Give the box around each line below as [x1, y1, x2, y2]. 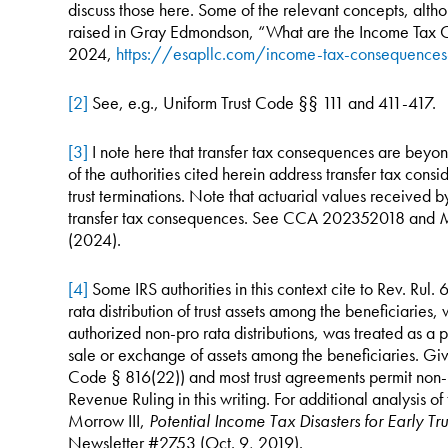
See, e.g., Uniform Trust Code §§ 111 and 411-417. [87, 91, 436, 114]
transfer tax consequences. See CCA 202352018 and [67, 206, 439, 229]
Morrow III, [67, 409, 149, 432]
